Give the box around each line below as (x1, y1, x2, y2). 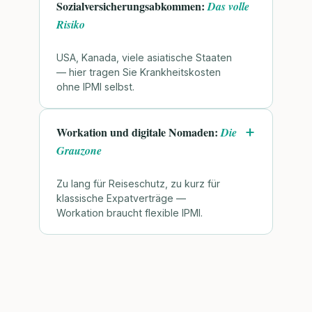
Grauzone (56, 143, 102, 159)
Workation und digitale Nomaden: (56, 124, 221, 141)
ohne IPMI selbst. (56, 81, 134, 93)
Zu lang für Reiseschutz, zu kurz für (56, 178, 220, 190)
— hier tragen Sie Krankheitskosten (56, 66, 221, 79)
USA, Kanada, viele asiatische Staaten (56, 52, 232, 64)
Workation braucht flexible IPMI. (56, 207, 203, 219)
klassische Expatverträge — (56, 192, 186, 205)
